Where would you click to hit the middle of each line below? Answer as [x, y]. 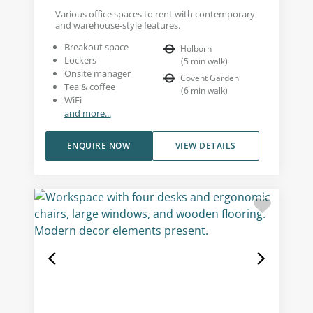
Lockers [80, 60]
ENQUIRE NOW [99, 146]
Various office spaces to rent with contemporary [155, 14]
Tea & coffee [89, 87]
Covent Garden [210, 78]
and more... [87, 114]
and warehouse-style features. [117, 26]
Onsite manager [97, 74]
